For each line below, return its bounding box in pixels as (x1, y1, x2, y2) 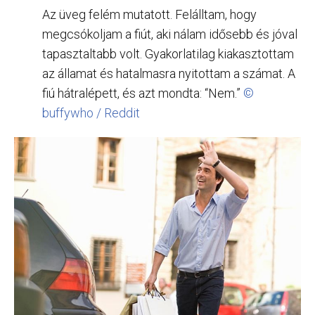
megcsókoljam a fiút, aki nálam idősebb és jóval (42, 26, 297, 41)
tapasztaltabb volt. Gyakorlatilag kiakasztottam (42, 46, 294, 61)
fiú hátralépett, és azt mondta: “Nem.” (42, 85, 243, 101)
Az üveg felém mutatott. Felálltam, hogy (42, 6, 257, 22)
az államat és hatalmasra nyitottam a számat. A (42, 65, 295, 81)
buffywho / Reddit (42, 105, 140, 120)
